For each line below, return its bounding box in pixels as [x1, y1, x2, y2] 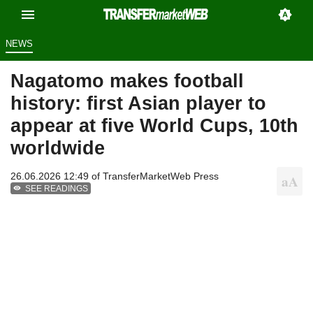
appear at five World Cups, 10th [10, 115, 298, 137]
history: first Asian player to [10, 92, 266, 115]
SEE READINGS [25, 184, 89, 194]
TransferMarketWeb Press [103, 170, 219, 182]
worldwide [10, 137, 105, 159]
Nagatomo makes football [10, 70, 244, 92]
